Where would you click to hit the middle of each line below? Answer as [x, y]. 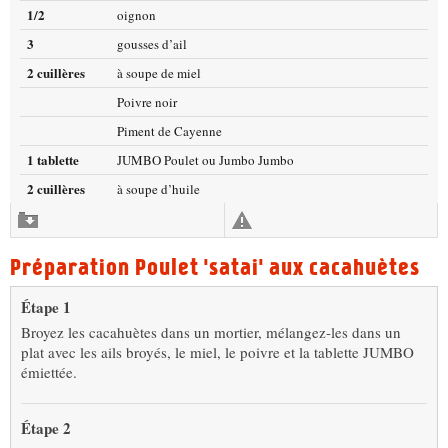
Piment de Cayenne [169, 130]
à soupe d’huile [158, 188]
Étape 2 [46, 427]
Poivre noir [147, 101]
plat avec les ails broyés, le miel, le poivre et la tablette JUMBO [217, 351]
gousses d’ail [152, 43]
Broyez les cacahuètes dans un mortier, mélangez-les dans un [211, 331]
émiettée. [49, 371]
